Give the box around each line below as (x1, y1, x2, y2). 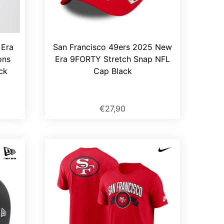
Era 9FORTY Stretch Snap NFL (55, 54, 170, 64)
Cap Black (93, 66, 132, 76)
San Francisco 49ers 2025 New (53, 42, 172, 52)
